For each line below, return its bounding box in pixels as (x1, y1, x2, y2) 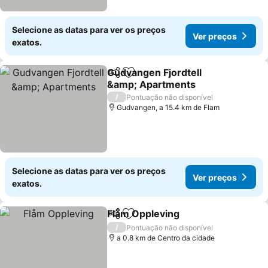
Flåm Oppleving (107, 208, 180, 220)
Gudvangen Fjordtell (107, 66, 202, 78)
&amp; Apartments (107, 78, 196, 90)
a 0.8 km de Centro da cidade (117, 233, 215, 242)
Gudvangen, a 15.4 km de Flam (117, 103, 220, 112)
